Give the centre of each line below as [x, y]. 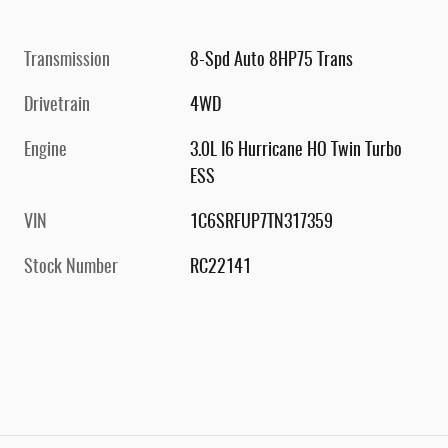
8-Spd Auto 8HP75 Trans [272, 61]
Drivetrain [57, 106]
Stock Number [71, 268]
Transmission [67, 61]
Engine [45, 151]
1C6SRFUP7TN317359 [262, 223]
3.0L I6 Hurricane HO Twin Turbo [296, 151]
